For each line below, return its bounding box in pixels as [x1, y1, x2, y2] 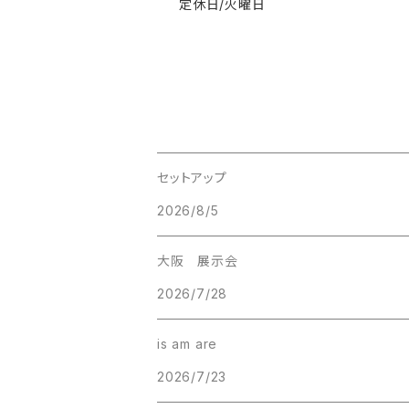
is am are [157, 336, 218, 352]
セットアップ [157, 170, 227, 186]
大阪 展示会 [157, 253, 238, 269]
